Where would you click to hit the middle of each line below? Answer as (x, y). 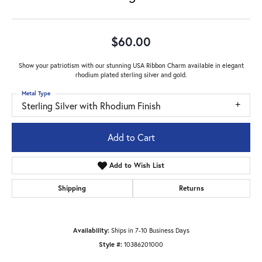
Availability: (91, 230)
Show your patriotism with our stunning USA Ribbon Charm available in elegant (131, 65)
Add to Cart (131, 137)
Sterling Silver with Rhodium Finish (91, 105)
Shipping (72, 188)
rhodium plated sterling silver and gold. (131, 74)
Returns (191, 188)
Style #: (111, 244)
